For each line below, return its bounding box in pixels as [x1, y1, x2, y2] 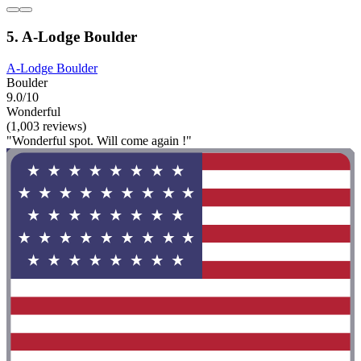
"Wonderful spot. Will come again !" [6, 133, 192, 147]
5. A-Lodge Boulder [6, 27, 137, 45]
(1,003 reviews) [6, 118, 86, 133]
